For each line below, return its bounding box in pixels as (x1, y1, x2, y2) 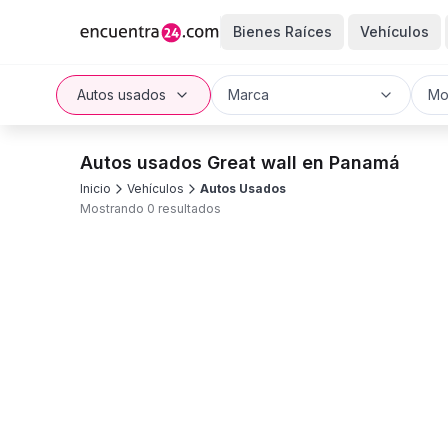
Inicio (80, 181, 111, 196)
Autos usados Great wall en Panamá (80, 152, 400, 173)
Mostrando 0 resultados (80, 201, 221, 216)
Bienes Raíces (232, 23, 332, 40)
